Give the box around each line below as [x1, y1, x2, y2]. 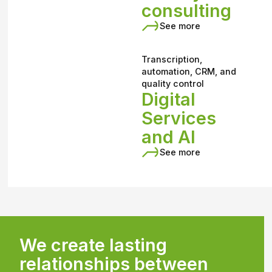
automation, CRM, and [141, 66, 237, 77]
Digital [141, 89, 196, 110]
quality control [141, 78, 205, 89]
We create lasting [19, 234, 167, 256]
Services [141, 107, 217, 129]
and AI [141, 126, 196, 148]
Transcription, [141, 54, 203, 65]
